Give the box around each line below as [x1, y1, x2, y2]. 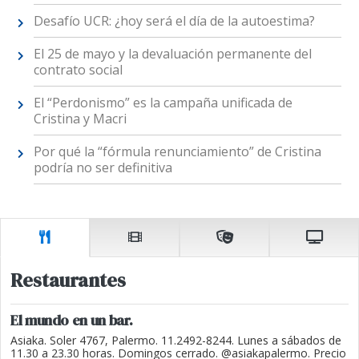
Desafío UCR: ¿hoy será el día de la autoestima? [33, 11, 315, 30]
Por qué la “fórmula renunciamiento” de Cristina [33, 142, 321, 160]
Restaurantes [10, 267, 126, 294]
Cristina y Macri [33, 109, 127, 127]
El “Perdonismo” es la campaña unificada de [33, 93, 292, 111]
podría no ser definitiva [33, 158, 172, 176]
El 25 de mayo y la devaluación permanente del [33, 44, 312, 63]
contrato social [33, 60, 123, 79]
